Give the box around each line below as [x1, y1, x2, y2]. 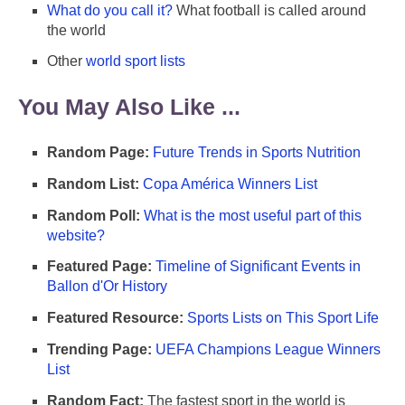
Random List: [47, 175, 139, 192]
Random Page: [47, 144, 149, 160]
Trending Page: [47, 341, 152, 357]
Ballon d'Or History [47, 278, 167, 295]
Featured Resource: [47, 310, 184, 326]
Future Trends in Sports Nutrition [153, 144, 361, 160]
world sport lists [86, 53, 185, 70]
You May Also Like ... [18, 94, 240, 120]
